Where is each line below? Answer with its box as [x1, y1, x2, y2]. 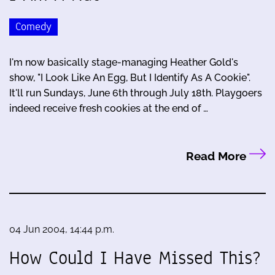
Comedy [15, 18, 52, 34]
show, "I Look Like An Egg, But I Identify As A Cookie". [9, 71, 250, 83]
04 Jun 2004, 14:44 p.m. [9, 223, 114, 236]
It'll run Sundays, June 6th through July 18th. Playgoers [9, 87, 262, 99]
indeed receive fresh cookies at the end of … [9, 102, 208, 114]
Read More [185, 149, 249, 163]
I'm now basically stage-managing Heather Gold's [9, 56, 238, 68]
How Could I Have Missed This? [9, 245, 261, 271]
